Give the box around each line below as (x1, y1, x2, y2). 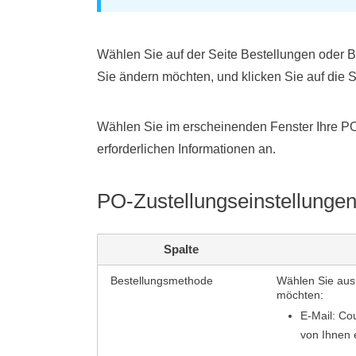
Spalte (163, 242, 199, 256)
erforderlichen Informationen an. (97, 142, 276, 156)
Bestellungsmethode (110, 274, 213, 287)
